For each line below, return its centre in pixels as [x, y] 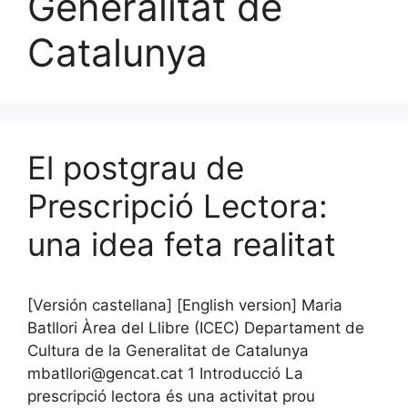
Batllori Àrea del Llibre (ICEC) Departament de [196, 327]
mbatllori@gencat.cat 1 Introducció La [165, 373]
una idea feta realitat [182, 244]
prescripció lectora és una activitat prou [171, 396]
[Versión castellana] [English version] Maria [185, 305]
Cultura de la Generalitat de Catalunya [168, 350]
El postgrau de [136, 167]
